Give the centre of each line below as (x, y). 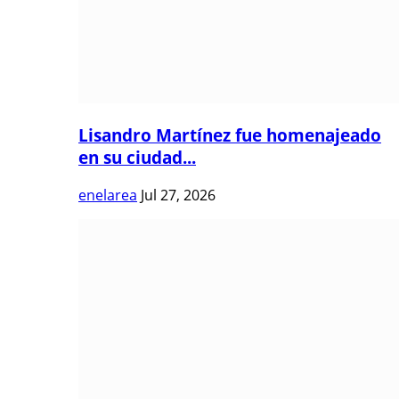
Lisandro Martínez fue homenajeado (230, 135)
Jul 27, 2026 (178, 195)
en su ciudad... (137, 158)
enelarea (108, 195)
